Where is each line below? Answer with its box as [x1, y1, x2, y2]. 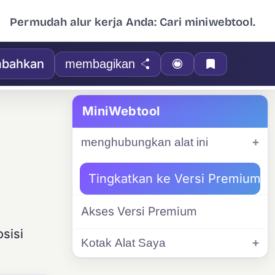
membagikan [65, 56, 136, 71]
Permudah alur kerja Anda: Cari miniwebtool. [10, 15, 255, 29]
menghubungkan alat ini [81, 136, 208, 149]
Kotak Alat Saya [81, 236, 166, 249]
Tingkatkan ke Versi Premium [88, 171, 261, 186]
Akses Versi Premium [81, 204, 197, 219]
